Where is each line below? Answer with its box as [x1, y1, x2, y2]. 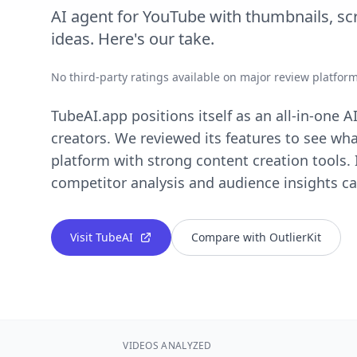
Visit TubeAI [70, 229, 133, 245]
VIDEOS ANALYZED [123, 339, 212, 352]
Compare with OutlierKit [191, 229, 321, 245]
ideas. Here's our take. [51, 28, 214, 49]
